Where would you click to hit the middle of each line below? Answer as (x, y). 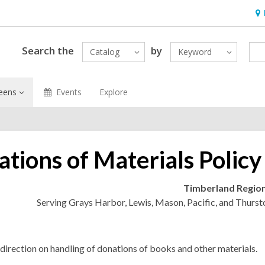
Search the (48, 50)
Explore (113, 92)
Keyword (195, 52)
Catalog (104, 52)
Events (69, 92)
